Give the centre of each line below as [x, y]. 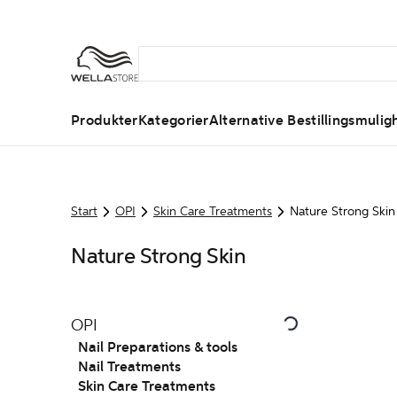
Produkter [105, 121]
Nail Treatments [129, 367]
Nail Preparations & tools [158, 347]
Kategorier [173, 121]
